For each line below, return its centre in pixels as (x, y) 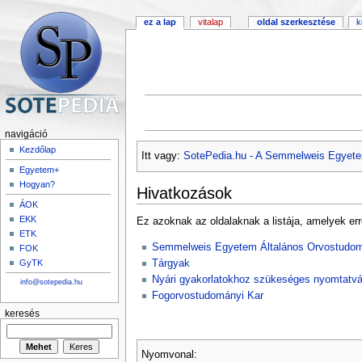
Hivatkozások (184, 193)
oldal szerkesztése (296, 22)
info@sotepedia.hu (52, 282)
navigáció (26, 134)
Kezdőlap (38, 150)
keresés (22, 313)
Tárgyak (170, 263)
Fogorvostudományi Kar (207, 295)
